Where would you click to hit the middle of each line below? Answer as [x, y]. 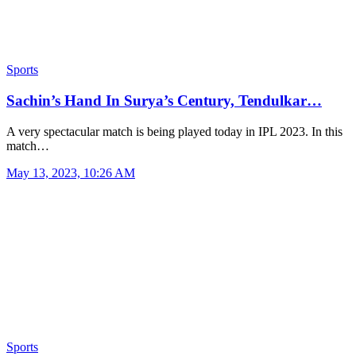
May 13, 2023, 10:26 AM [71, 172]
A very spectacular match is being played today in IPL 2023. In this [174, 131]
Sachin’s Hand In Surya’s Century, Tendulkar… [164, 101]
